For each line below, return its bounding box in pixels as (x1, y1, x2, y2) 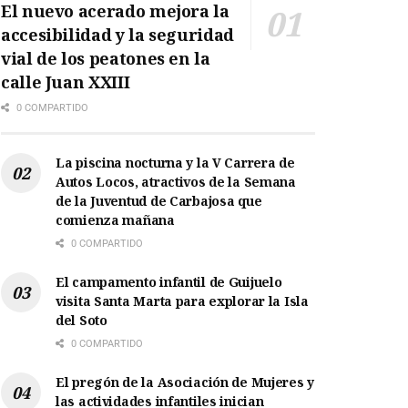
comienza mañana (56, 211, 175, 229)
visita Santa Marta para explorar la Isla (56, 292, 309, 311)
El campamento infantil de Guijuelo (56, 273, 282, 291)
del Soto (56, 311, 107, 330)
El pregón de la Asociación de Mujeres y (56, 373, 315, 392)
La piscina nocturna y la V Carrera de (56, 154, 295, 172)
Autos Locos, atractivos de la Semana (56, 173, 296, 191)
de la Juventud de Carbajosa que (56, 192, 262, 210)
